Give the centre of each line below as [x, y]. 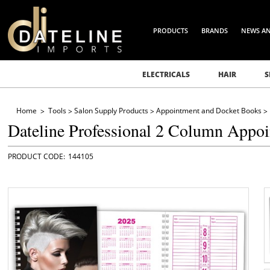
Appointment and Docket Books [209, 111]
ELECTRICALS [166, 74]
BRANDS [215, 30]
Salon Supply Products [111, 111]
